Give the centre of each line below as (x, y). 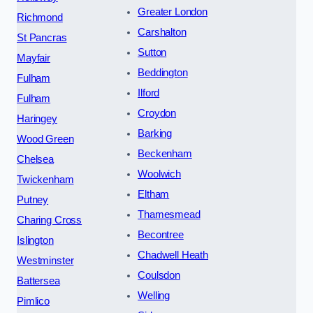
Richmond (40, 17)
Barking (155, 133)
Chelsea (35, 159)
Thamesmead (169, 214)
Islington (35, 240)
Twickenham (45, 179)
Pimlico (33, 301)
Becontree (161, 234)
